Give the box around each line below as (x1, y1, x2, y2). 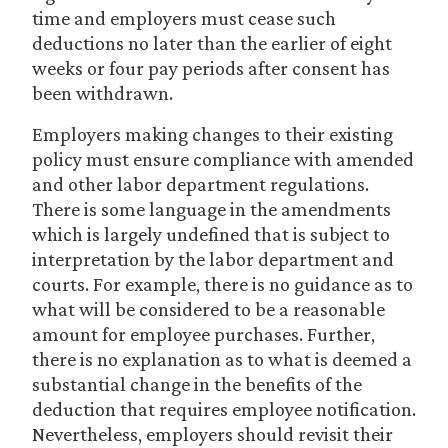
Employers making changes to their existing (32, 123, 393, 145)
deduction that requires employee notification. (32, 398, 416, 420)
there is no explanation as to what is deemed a (32, 348, 412, 370)
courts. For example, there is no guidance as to (32, 273, 413, 295)
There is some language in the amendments (32, 198, 391, 220)
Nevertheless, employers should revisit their (32, 423, 393, 445)
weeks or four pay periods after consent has (32, 57, 390, 79)
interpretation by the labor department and (32, 248, 394, 270)
